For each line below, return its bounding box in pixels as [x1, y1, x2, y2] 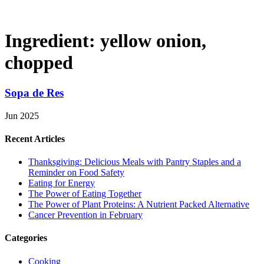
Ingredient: [5, 30, 100, 52]
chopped [5, 52, 73, 74]
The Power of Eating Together [28, 189, 141, 199]
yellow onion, [100, 30, 206, 52]
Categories [5, 233, 47, 243]
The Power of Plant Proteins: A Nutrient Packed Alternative [28, 199, 249, 210]
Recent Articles [5, 133, 65, 144]
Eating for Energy [28, 178, 95, 189]
